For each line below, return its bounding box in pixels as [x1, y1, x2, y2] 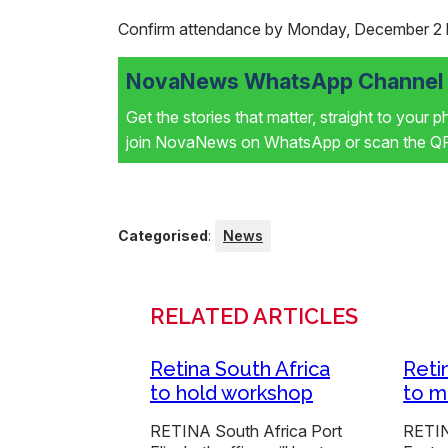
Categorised [118, 227, 208, 244]
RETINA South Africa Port [150, 421, 342, 441]
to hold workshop [150, 381, 313, 405]
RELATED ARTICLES [150, 304, 358, 329]
